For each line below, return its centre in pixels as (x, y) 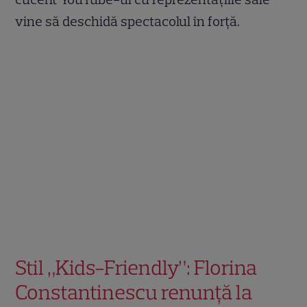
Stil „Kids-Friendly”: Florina (136, 267)
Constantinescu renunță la (134, 292)
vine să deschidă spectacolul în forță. (128, 21)
